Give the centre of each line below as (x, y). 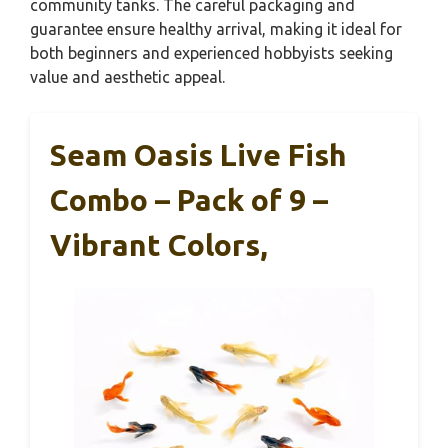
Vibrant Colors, (159, 245)
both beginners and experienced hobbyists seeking (211, 53)
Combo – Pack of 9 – (189, 200)
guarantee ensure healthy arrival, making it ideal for (216, 29)
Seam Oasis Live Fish (198, 155)
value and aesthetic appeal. (127, 77)
